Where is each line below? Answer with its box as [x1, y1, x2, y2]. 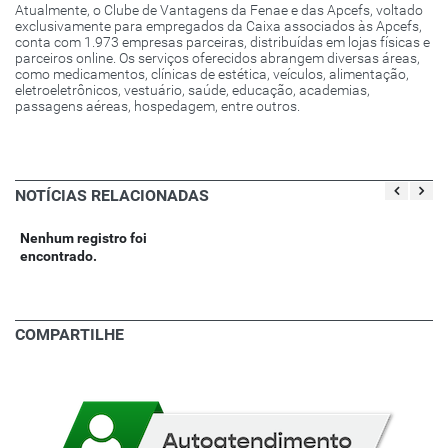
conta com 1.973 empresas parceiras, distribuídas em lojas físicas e [15, 34, 430, 50]
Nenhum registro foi [20, 230, 147, 246]
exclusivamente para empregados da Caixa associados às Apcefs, [15, 18, 422, 34]
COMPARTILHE [15, 325, 124, 344]
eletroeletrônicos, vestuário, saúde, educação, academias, [15, 82, 370, 98]
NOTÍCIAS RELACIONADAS [15, 186, 209, 205]
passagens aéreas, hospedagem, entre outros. [15, 98, 300, 114]
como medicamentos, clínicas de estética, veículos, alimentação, [15, 66, 409, 82]
